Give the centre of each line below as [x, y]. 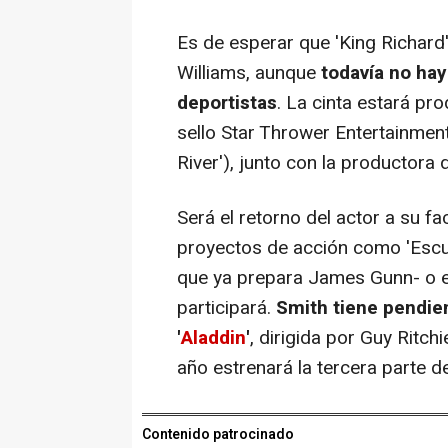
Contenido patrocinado [218, 435]
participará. [224, 308]
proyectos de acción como [289, 248]
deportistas [227, 103]
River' [200, 163]
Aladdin [213, 338]
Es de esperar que [256, 43]
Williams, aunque [249, 73]
